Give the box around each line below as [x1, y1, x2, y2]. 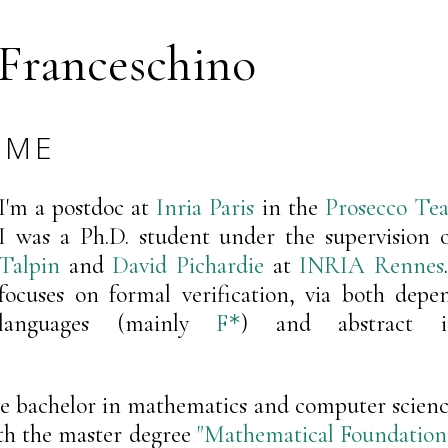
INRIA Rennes [299, 250, 444, 280]
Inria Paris [156, 192, 255, 222]
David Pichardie [112, 250, 264, 280]
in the [254, 192, 325, 222]
